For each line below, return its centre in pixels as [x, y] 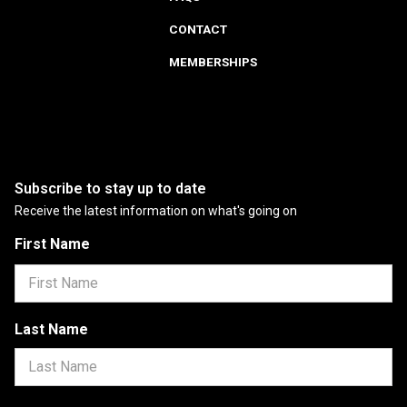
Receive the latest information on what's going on [156, 211]
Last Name [51, 330]
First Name [52, 244]
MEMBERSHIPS [213, 62]
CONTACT [198, 30]
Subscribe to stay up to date [110, 189]
